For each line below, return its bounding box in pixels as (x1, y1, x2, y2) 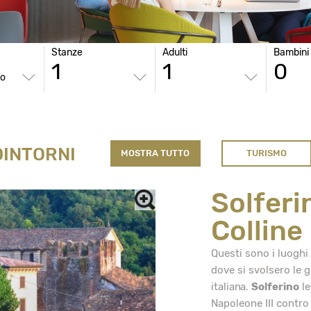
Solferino (251, 280, 299, 294)
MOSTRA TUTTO (121, 148, 190, 159)
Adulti (162, 47, 187, 59)
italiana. (210, 280, 251, 294)
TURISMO (246, 148, 287, 159)
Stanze (51, 47, 83, 59)
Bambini (273, 47, 309, 59)
